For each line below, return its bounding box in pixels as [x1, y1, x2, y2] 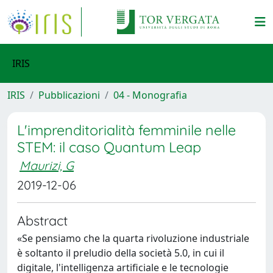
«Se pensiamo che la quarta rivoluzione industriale [17, 232, 249, 245]
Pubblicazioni [38, 88, 100, 102]
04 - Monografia [113, 88, 187, 102]
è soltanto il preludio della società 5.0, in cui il [17, 246, 224, 260]
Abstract [17, 212, 68, 229]
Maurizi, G [19, 158, 74, 173]
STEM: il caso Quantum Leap [17, 138, 201, 156]
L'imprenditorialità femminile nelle [17, 121, 236, 139]
